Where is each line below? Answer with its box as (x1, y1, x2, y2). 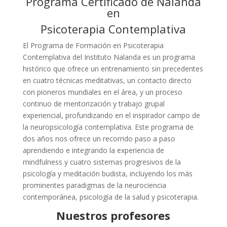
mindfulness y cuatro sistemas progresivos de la (22, 157, 181, 167)
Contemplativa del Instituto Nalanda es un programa (22, 52, 195, 62)
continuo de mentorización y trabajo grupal (22, 99, 165, 108)
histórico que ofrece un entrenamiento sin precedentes (22, 64, 203, 73)
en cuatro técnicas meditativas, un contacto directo (22, 75, 192, 85)
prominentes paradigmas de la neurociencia (22, 180, 166, 190)
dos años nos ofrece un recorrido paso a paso (22, 134, 175, 143)
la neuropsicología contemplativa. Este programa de (22, 122, 194, 132)
